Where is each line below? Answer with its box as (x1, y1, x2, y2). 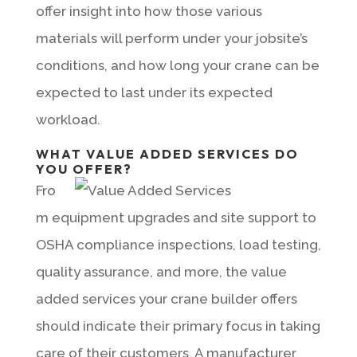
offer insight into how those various (35, 2, 262, 19)
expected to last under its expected (35, 84, 273, 100)
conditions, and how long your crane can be (35, 57, 320, 73)
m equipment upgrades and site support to (35, 209, 316, 226)
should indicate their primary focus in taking (35, 317, 320, 334)
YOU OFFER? (35, 160, 132, 177)
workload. (35, 111, 100, 127)
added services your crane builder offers (35, 290, 297, 307)
